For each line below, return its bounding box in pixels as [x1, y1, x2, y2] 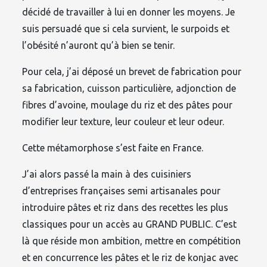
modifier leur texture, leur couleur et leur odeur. [22, 116, 225, 127]
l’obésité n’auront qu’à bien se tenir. [22, 39, 175, 51]
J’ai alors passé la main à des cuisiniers [22, 168, 192, 179]
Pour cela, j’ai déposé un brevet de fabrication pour [22, 66, 242, 77]
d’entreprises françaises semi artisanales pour [22, 185, 221, 196]
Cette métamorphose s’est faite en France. [22, 142, 204, 153]
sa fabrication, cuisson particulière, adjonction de [22, 82, 237, 94]
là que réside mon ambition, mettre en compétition [22, 235, 241, 246]
